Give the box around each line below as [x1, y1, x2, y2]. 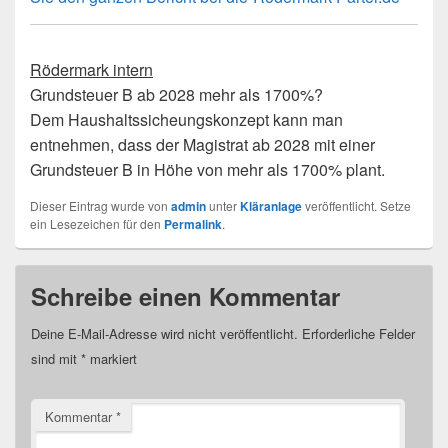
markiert [86, 349, 137, 369]
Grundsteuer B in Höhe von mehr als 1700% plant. [30, 158, 385, 182]
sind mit [31, 349, 81, 369]
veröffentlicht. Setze [302, 197, 411, 215]
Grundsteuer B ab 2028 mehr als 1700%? [30, 83, 323, 107]
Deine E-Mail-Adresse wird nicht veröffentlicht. [31, 324, 298, 344]
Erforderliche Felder [302, 324, 415, 344]
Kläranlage [240, 197, 302, 216]
